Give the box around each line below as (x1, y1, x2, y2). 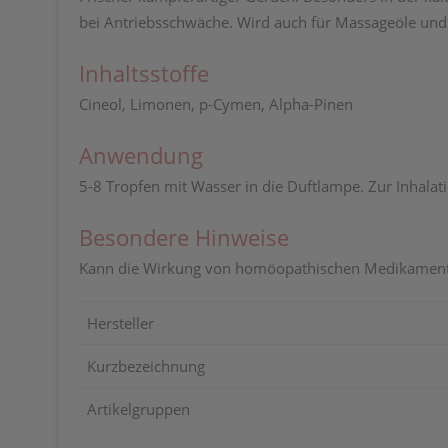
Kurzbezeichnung (87, 356, 205, 376)
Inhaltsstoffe (79, 58, 209, 88)
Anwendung (79, 140, 203, 170)
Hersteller (87, 313, 154, 333)
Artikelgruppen (87, 399, 190, 419)
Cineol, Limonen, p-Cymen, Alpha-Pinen (79, 94, 353, 114)
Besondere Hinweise (79, 222, 289, 252)
